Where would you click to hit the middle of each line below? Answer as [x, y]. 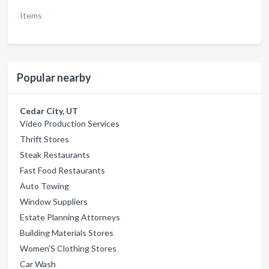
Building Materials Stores [67, 233]
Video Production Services [70, 123]
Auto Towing [44, 186]
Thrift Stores [44, 139]
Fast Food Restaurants [62, 170]
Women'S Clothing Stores [68, 248]
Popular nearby [54, 77]
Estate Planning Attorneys [70, 217]
